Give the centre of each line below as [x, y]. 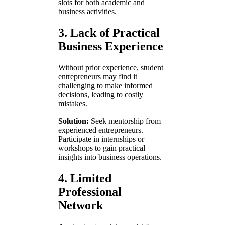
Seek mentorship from [125, 121]
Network [81, 206]
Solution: [74, 121]
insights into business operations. [110, 157]
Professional [90, 192]
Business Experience [111, 46]
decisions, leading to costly [101, 95]
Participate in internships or [101, 139]
